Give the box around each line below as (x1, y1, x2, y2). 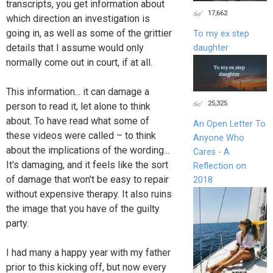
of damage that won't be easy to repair (6, 173, 169, 185)
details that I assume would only (6, 41, 144, 54)
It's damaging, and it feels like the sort (6, 158, 168, 171)
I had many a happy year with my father (6, 246, 171, 258)
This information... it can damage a (6, 85, 149, 97)
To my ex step (193, 28, 249, 39)
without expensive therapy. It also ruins (6, 188, 172, 200)
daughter (193, 42, 229, 53)
